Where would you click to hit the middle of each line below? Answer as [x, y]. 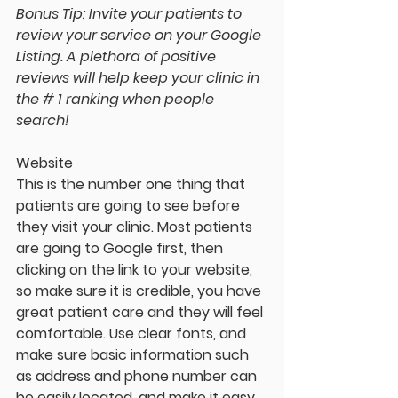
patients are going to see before [130, 206]
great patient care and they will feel [141, 313]
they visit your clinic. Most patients [136, 227]
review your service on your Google [140, 36]
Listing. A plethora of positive [118, 57]
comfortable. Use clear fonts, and [133, 334]
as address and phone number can [138, 377]
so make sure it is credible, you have [140, 291]
